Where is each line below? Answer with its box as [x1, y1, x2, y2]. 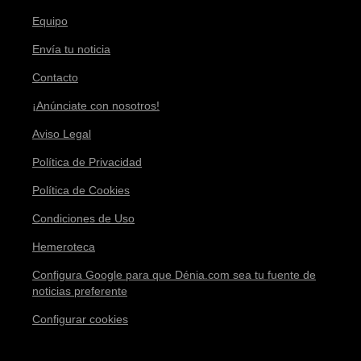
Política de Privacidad [32, 155, 142, 168]
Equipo [32, 14, 68, 27]
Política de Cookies [32, 183, 130, 197]
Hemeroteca [32, 239, 95, 253]
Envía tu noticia [32, 42, 110, 56]
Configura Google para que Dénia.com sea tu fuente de [32, 268, 316, 281]
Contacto [32, 70, 78, 84]
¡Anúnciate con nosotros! [32, 98, 160, 112]
